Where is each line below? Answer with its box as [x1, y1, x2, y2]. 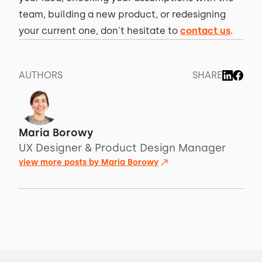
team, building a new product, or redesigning [19, 9, 226, 20]
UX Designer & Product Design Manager [19, 142, 226, 154]
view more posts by [19, 157, 101, 167]
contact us [180, 25, 230, 36]
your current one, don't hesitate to [19, 25, 180, 36]
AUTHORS [19, 70, 63, 81]
